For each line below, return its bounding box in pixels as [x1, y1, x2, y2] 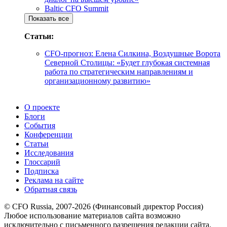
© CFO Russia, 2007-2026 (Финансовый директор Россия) [4, 202, 203, 211]
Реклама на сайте [24, 175, 84, 184]
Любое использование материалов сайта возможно [4, 211, 180, 220]
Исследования [24, 148, 73, 157]
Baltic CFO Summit [45, 4, 108, 13]
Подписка [24, 166, 59, 175]
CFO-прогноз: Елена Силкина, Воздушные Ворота [45, 49, 220, 58]
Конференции [24, 130, 72, 139]
